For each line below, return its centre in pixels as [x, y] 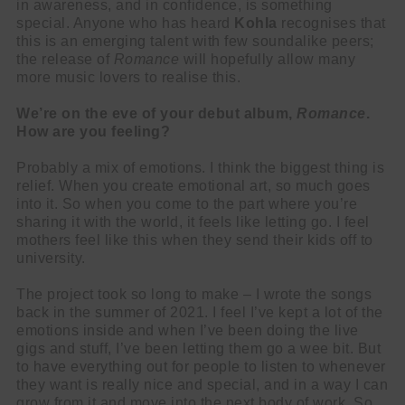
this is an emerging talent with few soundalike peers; [195, 41]
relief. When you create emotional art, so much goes [193, 186]
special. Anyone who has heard [125, 23]
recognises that [331, 23]
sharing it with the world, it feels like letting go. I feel [193, 222]
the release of [65, 59]
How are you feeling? [93, 132]
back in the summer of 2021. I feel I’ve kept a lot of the [200, 312]
